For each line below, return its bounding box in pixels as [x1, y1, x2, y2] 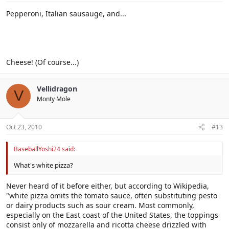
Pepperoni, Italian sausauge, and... [6, 8, 126, 18]
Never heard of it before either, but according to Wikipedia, [6, 181, 209, 191]
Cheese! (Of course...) [6, 57, 79, 67]
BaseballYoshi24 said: [14, 144, 75, 153]
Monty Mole [37, 94, 71, 103]
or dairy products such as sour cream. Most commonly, [6, 200, 194, 211]
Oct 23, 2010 [6, 122, 42, 131]
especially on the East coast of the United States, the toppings [6, 210, 218, 220]
